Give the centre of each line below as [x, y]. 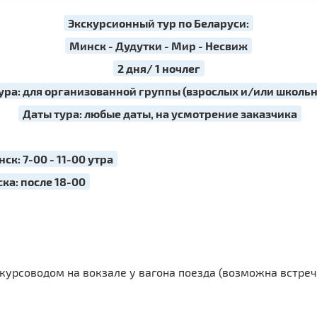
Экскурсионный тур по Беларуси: [158, 23]
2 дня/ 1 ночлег [158, 68]
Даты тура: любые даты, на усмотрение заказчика [160, 114]
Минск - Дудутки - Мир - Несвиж [158, 46]
